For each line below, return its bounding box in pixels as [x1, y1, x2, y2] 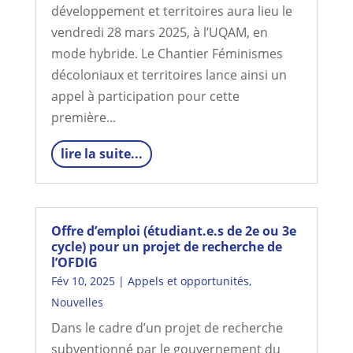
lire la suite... [60, 145, 143, 162]
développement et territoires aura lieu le [50, 2, 292, 20]
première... [50, 109, 116, 126]
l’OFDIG [50, 254, 98, 271]
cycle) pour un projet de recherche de [50, 238, 282, 255]
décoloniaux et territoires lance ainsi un [50, 66, 287, 84]
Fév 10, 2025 [50, 273, 115, 288]
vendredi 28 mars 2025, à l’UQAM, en [50, 24, 268, 41]
